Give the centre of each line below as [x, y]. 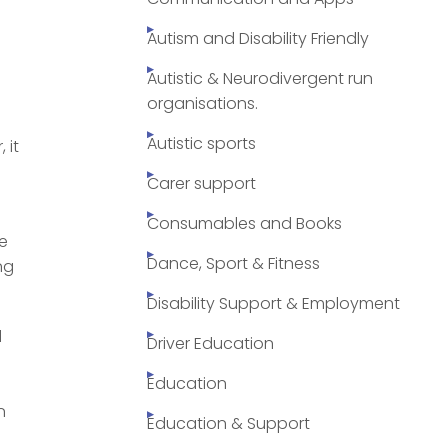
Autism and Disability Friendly [258, 39]
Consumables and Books [244, 224]
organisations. [202, 104]
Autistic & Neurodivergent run [260, 79]
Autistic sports [201, 144]
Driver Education [210, 344]
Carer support [201, 184]
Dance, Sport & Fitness [233, 264]
